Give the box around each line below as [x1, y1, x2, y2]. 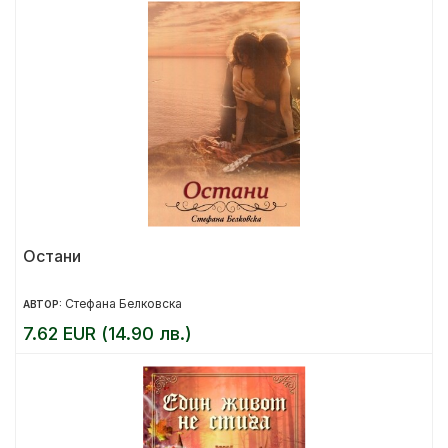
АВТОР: [23, 298, 65, 310]
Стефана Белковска [65, 296, 182, 311]
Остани [23, 246, 81, 266]
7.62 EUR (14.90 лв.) [23, 323, 192, 344]
